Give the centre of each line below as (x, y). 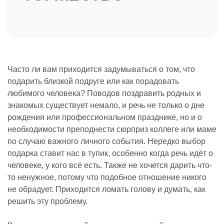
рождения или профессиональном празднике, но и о (105, 117)
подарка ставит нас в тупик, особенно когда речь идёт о (110, 153)
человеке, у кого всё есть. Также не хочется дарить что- (110, 165)
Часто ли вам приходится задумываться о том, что (101, 69)
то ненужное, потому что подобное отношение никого (107, 177)
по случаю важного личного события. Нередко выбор (106, 141)
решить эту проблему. (47, 201)
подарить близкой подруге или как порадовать (93, 81)
